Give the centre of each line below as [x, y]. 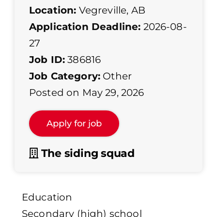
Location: [53, 10]
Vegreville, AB [111, 10]
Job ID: [47, 60]
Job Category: [65, 76]
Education [47, 197]
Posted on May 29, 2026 [87, 93]
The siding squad [86, 154]
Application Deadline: [85, 27]
